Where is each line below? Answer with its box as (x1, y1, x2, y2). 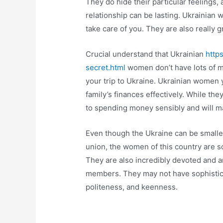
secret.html (86, 63, 126, 72)
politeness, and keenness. (86, 182, 178, 192)
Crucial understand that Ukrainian (86, 49, 206, 59)
